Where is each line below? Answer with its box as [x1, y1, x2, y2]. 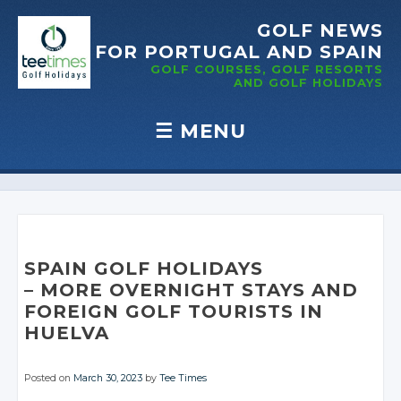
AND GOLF [234, 75, 308, 90]
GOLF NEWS [257, 20, 383, 41]
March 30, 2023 [73, 372, 143, 384]
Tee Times [159, 372, 208, 384]
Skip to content [18, 171, 115, 187]
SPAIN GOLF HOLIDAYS [24, 258, 264, 279]
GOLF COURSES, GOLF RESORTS [150, 62, 383, 76]
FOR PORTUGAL [95, 41, 260, 63]
